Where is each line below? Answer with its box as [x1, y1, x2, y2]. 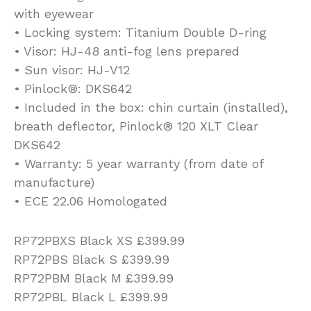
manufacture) [14, 175, 94, 190]
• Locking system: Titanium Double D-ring [14, 25, 267, 40]
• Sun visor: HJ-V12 [14, 62, 130, 78]
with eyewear [14, 6, 94, 22]
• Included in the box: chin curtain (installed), [14, 100, 288, 115]
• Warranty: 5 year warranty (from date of [14, 156, 263, 171]
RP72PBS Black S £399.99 [14, 252, 169, 267]
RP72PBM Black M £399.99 [14, 271, 174, 286]
